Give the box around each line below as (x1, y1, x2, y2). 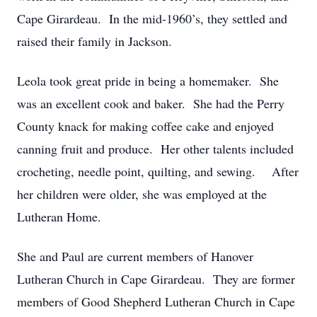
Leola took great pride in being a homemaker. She (17, 72, 279, 89)
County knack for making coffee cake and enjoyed (17, 117, 274, 134)
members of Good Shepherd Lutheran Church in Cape (17, 293, 295, 310)
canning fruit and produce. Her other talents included (17, 140, 294, 157)
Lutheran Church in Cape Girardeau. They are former (17, 270, 295, 287)
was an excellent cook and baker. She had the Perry (17, 95, 284, 112)
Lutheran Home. (17, 208, 101, 225)
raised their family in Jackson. (17, 33, 172, 50)
